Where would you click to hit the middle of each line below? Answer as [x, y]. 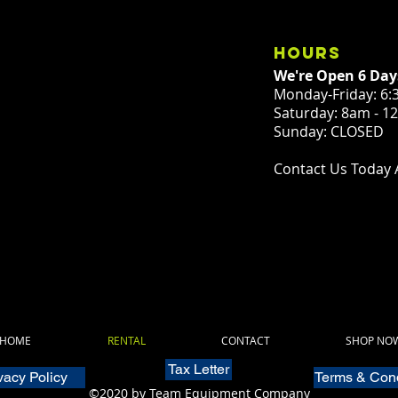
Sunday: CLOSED [329, 132]
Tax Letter [199, 370]
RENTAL [126, 341]
